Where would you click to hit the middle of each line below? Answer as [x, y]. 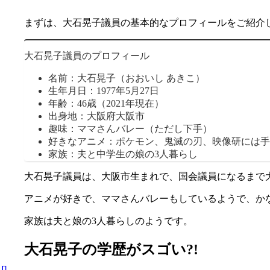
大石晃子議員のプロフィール [87, 56]
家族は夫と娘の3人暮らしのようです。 [108, 221]
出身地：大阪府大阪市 [96, 116]
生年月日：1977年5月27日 [104, 91]
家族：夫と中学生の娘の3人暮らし [123, 154]
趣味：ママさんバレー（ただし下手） [130, 129]
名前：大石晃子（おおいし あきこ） [127, 78]
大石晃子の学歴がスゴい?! [111, 249]
